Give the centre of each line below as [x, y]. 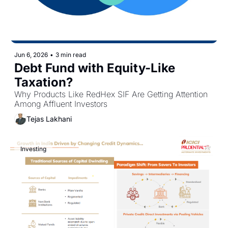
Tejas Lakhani [49, 119]
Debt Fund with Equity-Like [95, 68]
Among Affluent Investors [61, 104]
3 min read [71, 54]
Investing [33, 149]
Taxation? [44, 82]
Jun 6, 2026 [31, 54]
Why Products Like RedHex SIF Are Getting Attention [111, 94]
